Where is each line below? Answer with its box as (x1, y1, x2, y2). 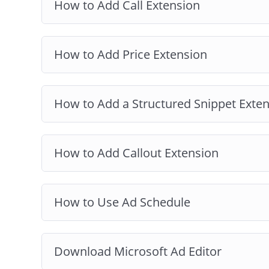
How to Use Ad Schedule (54, 193, 190, 210)
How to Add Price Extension (54, 46, 207, 62)
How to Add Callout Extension (54, 144, 219, 161)
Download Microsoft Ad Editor (54, 243, 222, 259)
